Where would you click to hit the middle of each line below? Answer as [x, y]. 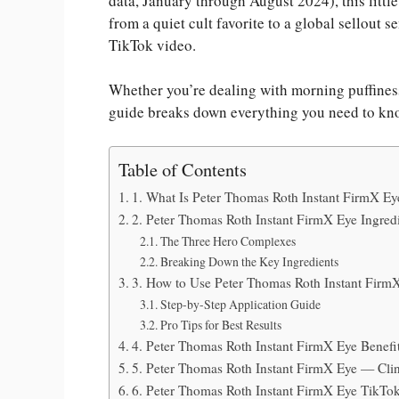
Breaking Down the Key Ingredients [249, 261]
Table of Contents [183, 169]
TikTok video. [152, 45]
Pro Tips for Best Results [220, 324]
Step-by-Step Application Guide [240, 304]
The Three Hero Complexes [228, 240]
